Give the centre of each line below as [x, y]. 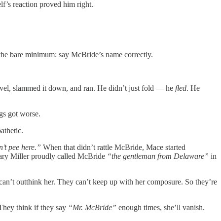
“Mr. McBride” [92, 207]
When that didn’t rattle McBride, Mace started [113, 147]
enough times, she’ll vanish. [161, 207]
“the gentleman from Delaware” [158, 156]
